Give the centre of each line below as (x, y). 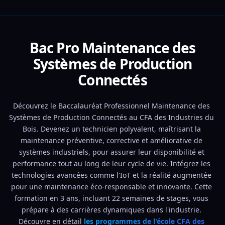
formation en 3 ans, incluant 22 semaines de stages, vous (111, 198)
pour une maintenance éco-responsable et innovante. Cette (111, 187)
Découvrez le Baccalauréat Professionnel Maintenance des (111, 106)
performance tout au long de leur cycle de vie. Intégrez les (111, 163)
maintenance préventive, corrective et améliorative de (111, 140)
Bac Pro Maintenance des (113, 48)
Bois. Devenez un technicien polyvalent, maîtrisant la (111, 129)
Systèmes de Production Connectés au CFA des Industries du (111, 117)
